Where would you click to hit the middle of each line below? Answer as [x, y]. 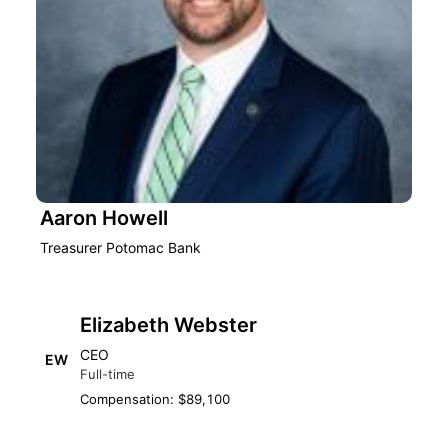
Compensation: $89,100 [155, 399]
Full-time [107, 374]
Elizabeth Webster [168, 325]
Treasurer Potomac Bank [120, 247]
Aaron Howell [104, 218]
